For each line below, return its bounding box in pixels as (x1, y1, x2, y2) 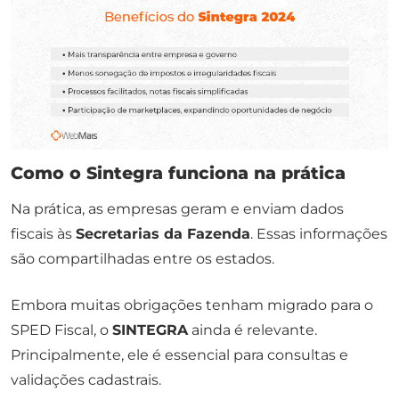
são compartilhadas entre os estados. (11, 249, 274, 267)
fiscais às (11, 224, 76, 242)
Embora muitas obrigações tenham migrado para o (11, 296, 373, 313)
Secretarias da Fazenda (76, 224, 250, 242)
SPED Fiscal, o (11, 321, 112, 338)
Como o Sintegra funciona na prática (11, 161, 346, 183)
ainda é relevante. (188, 321, 317, 338)
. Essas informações (250, 224, 387, 242)
